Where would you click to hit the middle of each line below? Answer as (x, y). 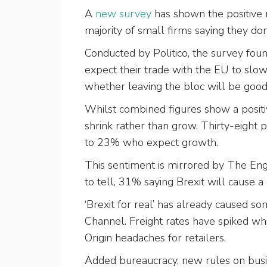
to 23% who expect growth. (153, 142)
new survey (123, 14)
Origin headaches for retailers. (157, 238)
